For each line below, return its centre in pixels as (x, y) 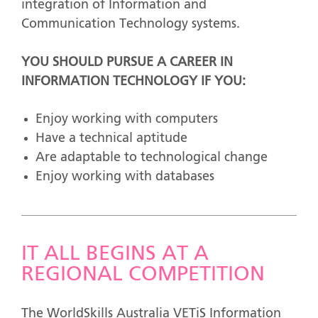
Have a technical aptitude (111, 139)
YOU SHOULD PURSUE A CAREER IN (127, 62)
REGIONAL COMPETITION (143, 275)
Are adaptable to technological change (152, 158)
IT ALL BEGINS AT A (115, 255)
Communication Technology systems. (131, 24)
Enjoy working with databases (125, 177)
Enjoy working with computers (127, 120)
